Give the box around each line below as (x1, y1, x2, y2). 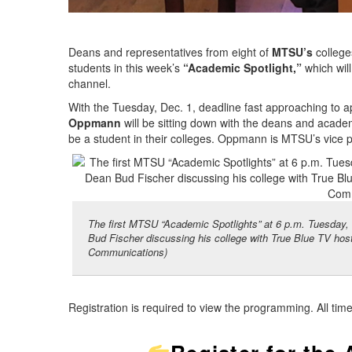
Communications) (88, 244, 167, 260)
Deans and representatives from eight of (68, 44, 272, 60)
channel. (68, 75, 111, 92)
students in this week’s (68, 60, 183, 76)
